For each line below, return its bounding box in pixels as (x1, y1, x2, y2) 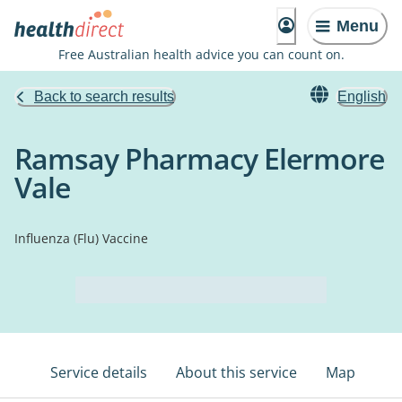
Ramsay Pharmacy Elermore (14, 139, 384, 178)
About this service (176, 363, 297, 382)
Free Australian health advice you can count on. (57, 46, 345, 63)
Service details (50, 363, 147, 382)
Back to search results (34, 89, 174, 104)
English (337, 89, 386, 104)
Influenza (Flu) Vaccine (14, 230, 148, 247)
